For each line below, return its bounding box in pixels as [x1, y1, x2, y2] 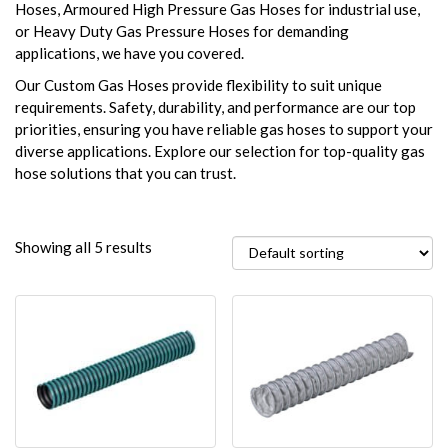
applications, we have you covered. [15, 43, 244, 62]
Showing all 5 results [15, 237, 152, 256]
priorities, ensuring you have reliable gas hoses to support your [15, 119, 433, 138]
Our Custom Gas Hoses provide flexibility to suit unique [15, 75, 382, 94]
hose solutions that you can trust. [15, 163, 236, 182]
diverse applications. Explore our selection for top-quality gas [15, 141, 425, 160]
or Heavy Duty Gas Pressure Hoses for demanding [15, 21, 349, 40]
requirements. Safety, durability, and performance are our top [15, 97, 416, 116]
